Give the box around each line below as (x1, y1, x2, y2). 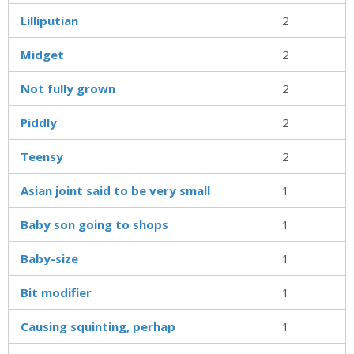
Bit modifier (21, 284, 92, 300)
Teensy (21, 148, 63, 164)
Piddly (21, 114, 57, 130)
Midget (21, 46, 64, 62)
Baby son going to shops (21, 216, 168, 232)
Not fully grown (21, 80, 115, 96)
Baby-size (21, 250, 78, 266)
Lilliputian (21, 12, 78, 28)
